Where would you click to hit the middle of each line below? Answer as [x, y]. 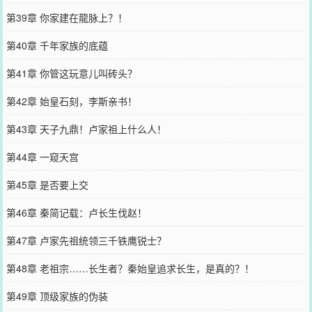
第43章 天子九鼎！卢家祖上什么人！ [86, 129]
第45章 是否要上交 [47, 185]
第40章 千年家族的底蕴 [57, 45]
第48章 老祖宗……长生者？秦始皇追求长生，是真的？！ [130, 268]
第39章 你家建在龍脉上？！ [67, 17]
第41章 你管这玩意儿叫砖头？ [71, 73]
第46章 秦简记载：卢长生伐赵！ [76, 212]
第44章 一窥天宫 [42, 157]
